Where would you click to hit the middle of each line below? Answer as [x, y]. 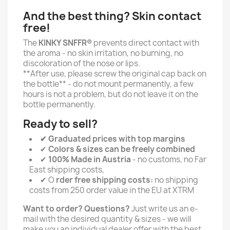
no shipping [176, 180]
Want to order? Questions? [76, 209]
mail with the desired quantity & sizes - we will [107, 219]
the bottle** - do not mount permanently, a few [108, 84]
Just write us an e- [164, 209]
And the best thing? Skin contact [112, 16]
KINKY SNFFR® [65, 43]
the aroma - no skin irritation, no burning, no [103, 53]
